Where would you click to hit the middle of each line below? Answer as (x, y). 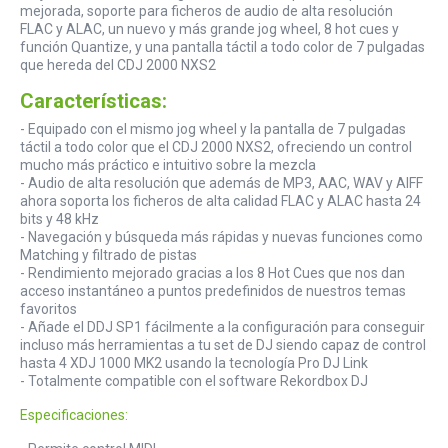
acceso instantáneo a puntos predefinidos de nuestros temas (213, 291)
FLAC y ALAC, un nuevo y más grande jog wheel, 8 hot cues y (209, 29)
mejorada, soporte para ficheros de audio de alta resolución (206, 11)
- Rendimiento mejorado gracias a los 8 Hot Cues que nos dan (212, 273)
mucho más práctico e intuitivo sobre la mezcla (168, 165)
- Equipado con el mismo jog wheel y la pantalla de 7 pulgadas (213, 129)
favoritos (48, 309)
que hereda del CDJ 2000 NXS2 (118, 65)
